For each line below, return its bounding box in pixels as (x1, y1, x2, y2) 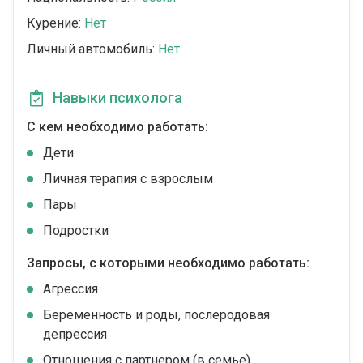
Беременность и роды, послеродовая (43, 307, 270, 323)
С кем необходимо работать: (27, 119, 208, 135)
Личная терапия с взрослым (43, 171, 213, 187)
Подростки (43, 223, 109, 239)
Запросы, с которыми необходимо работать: (27, 255, 310, 271)
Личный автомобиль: (27, 41, 158, 58)
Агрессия (43, 281, 98, 297)
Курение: (27, 15, 84, 32)
